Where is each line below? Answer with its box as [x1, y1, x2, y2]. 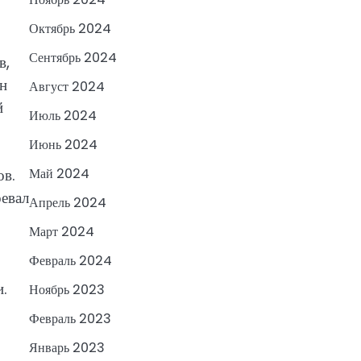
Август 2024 [29, 77, 105, 97]
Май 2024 [29, 164, 89, 184]
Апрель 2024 [29, 193, 106, 213]
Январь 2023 [29, 338, 105, 358]
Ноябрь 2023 [29, 280, 105, 300]
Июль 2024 [29, 106, 97, 126]
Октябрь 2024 [29, 19, 111, 39]
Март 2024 [29, 222, 94, 242]
